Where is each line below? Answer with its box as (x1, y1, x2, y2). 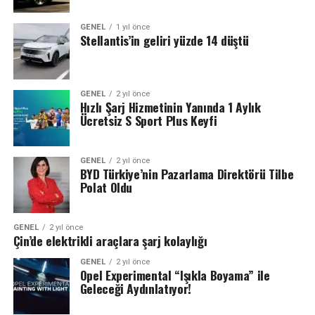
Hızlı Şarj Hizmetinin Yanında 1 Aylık (79, 97, 261, 116)
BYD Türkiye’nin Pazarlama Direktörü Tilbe (79, 164, 294, 183)
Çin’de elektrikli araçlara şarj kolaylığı (13, 231, 210, 250)
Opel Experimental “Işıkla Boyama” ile (79, 265, 270, 284)
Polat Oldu (79, 177, 133, 196)
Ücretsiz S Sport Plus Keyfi (79, 110, 217, 129)
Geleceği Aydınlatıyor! (79, 278, 191, 297)
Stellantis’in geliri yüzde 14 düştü (79, 30, 249, 49)
